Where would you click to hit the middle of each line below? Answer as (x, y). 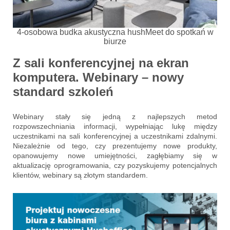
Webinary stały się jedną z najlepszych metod (115, 117)
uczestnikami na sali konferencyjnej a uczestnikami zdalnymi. (115, 136)
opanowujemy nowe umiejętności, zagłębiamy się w (115, 156)
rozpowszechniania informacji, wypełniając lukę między (115, 127)
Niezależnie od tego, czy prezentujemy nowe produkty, (115, 146)
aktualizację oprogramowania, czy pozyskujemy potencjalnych (115, 166)
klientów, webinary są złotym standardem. (80, 175)
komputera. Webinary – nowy (98, 78)
